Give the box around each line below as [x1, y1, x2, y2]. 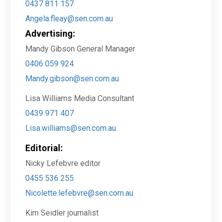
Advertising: [25, 28, 76, 39]
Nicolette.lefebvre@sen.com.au [25, 188, 134, 198]
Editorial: [25, 142, 63, 153]
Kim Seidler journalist [25, 208, 99, 218]
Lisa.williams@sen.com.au [25, 123, 116, 133]
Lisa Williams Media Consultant [25, 93, 135, 103]
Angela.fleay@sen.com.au [25, 13, 113, 23]
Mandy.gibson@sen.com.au [25, 73, 119, 83]
